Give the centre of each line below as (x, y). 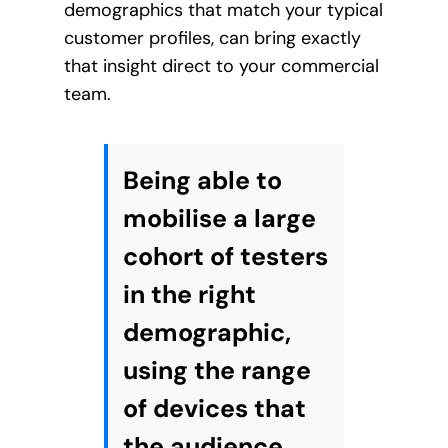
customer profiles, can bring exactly (212, 38)
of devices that (214, 409)
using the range (216, 371)
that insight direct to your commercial (221, 66)
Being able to (202, 181)
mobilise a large (219, 219)
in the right (189, 295)
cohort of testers (225, 257)
